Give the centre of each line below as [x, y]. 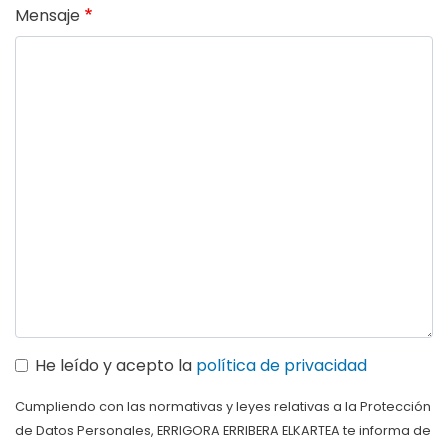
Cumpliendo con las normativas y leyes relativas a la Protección [223, 406]
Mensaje [47, 15]
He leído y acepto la [115, 365]
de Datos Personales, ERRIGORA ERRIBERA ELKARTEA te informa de [223, 430]
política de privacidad [281, 365]
